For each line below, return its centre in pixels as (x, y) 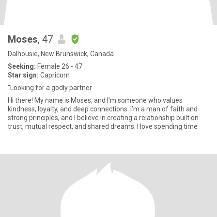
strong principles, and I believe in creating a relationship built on (103, 118)
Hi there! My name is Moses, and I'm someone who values (95, 100)
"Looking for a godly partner (50, 88)
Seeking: (22, 66)
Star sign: (23, 75)
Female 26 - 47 (59, 66)
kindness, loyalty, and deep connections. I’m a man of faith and (103, 109)
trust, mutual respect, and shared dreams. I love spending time (103, 126)
